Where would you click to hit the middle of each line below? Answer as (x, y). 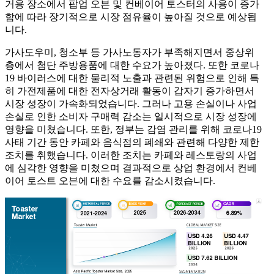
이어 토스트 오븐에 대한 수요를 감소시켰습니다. (111, 180)
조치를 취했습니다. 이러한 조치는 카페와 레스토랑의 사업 (131, 155)
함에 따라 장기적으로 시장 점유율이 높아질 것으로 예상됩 (131, 17)
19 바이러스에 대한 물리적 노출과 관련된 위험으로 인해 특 (132, 78)
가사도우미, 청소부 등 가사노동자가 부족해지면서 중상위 (130, 52)
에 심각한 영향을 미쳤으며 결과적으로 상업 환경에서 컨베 (131, 168)
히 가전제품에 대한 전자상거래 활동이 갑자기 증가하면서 (130, 91)
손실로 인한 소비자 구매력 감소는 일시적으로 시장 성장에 (131, 116)
